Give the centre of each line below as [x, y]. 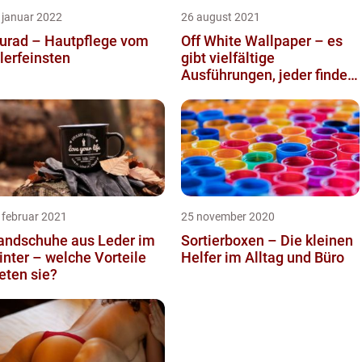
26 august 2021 [221, 17]
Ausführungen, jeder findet [267, 75]
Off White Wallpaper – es [262, 41]
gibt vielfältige [228, 58]
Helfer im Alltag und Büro [263, 258]
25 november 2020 [228, 217]
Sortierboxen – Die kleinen [267, 241]
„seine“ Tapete [229, 92]
